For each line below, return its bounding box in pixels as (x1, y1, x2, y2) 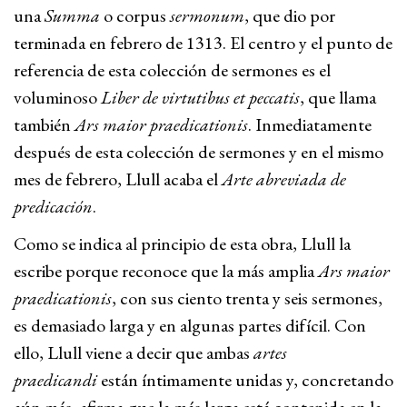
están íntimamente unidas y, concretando (97, 368, 393, 392)
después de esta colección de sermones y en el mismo (14, 140, 383, 164)
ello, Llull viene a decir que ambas (14, 341, 253, 364)
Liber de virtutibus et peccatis (101, 85, 300, 109)
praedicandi (14, 368, 97, 392)
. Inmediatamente (248, 113, 372, 136)
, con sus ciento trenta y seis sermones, (112, 286, 382, 310)
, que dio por (244, 4, 335, 27)
